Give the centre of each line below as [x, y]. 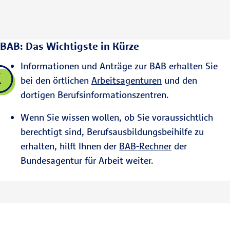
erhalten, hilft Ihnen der [70, 146]
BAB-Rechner [145, 146]
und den [179, 80]
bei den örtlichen [56, 80]
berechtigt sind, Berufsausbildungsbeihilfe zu [112, 132]
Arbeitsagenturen [127, 80]
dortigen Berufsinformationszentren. [96, 95]
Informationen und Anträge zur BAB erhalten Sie [119, 66]
